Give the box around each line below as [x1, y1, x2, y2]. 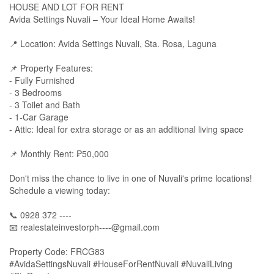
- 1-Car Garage [9, 110, 68, 123]
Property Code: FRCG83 [9, 245, 105, 257]
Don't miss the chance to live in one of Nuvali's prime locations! [9, 171, 252, 184]
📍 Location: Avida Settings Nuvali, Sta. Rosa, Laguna [9, 37, 217, 50]
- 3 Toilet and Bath [9, 98, 80, 111]
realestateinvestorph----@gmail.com [20, 220, 160, 233]
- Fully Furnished [9, 73, 75, 86]
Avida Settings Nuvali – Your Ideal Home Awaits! [9, 12, 195, 25]
